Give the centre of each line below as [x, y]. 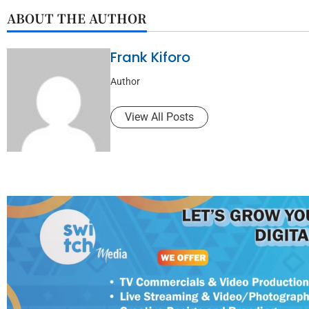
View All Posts [159, 117]
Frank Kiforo [150, 57]
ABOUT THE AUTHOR [77, 18]
